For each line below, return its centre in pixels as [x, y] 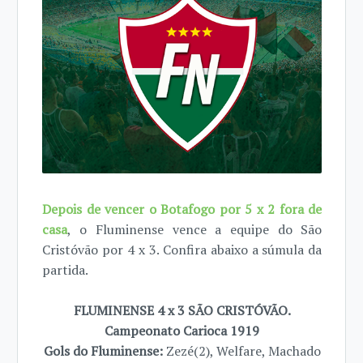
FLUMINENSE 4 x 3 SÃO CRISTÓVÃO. [182, 310]
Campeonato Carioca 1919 [182, 330]
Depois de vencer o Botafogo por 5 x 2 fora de [182, 209]
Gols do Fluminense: [103, 350]
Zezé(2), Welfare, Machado [241, 350]
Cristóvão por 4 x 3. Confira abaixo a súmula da [182, 249]
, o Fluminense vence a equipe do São [195, 229]
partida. [66, 269]
